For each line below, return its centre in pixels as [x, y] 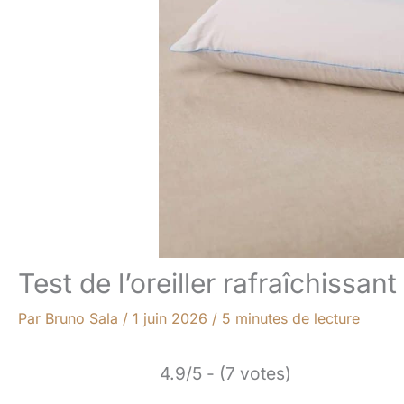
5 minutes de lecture [291, 318]
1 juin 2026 [172, 318]
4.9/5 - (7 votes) [225, 373]
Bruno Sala [84, 318]
